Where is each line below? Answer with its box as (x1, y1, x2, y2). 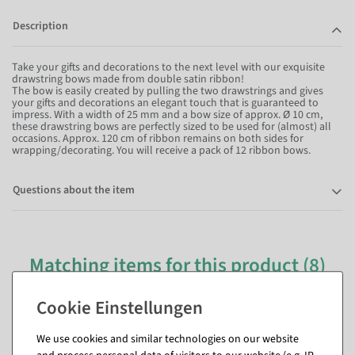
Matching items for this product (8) (29, 251, 326, 280)
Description (13, 17, 68, 34)
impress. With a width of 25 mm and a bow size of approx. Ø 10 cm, (12, 106, 323, 123)
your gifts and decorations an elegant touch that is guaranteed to (12, 94, 319, 111)
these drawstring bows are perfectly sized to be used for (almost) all (12, 118, 331, 135)
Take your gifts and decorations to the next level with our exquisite (12, 59, 325, 75)
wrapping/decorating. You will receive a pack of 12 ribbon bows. (12, 142, 311, 158)
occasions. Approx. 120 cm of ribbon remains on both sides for (12, 130, 303, 147)
